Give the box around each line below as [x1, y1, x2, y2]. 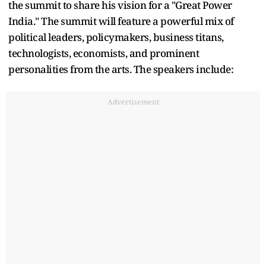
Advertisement [107, 96, 159, 107]
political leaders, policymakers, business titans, [8, 30, 224, 44]
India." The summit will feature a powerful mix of [8, 14, 234, 28]
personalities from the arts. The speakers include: [8, 62, 233, 76]
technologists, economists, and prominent [8, 46, 199, 60]
